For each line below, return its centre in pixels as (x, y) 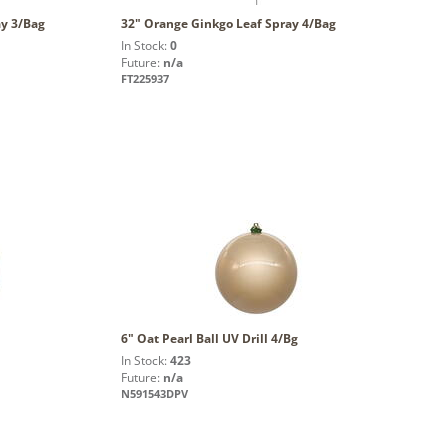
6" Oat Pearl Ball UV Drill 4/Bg (209, 338)
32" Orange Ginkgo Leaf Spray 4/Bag (228, 23)
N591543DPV (154, 393)
